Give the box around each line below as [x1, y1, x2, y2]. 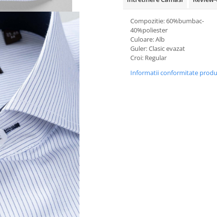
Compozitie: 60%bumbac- [130, 16, 204, 25]
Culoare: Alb [130, 35, 165, 44]
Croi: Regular [130, 53, 167, 62]
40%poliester [130, 26, 168, 34]
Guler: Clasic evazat [130, 44, 185, 53]
